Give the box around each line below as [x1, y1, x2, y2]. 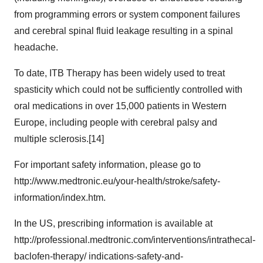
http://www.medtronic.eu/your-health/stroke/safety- [14, 176, 220, 186]
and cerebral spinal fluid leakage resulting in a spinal [14, 26, 233, 36]
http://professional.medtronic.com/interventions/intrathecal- [14, 235, 255, 245]
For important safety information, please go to [14, 160, 201, 170]
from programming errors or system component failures [14, 9, 240, 19]
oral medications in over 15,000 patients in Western [14, 101, 227, 111]
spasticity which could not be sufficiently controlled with [14, 85, 242, 95]
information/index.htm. [14, 193, 106, 203]
